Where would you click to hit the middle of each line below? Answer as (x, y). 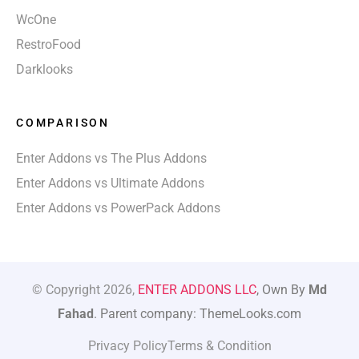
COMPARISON (63, 122)
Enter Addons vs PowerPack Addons (118, 208)
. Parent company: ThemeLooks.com (198, 313)
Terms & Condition (219, 345)
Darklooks (44, 69)
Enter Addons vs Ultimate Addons (110, 183)
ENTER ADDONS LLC (197, 289)
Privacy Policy (127, 345)
